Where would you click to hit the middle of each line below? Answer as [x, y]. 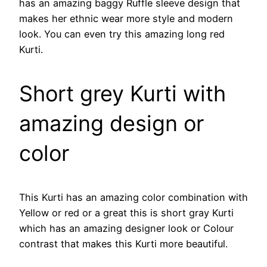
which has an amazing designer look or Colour [126, 228]
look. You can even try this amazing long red [122, 34]
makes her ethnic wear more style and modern [126, 18]
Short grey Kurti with [122, 93]
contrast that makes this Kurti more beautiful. [123, 243]
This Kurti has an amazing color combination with [133, 197]
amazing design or [111, 123]
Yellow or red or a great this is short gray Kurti [126, 212]
